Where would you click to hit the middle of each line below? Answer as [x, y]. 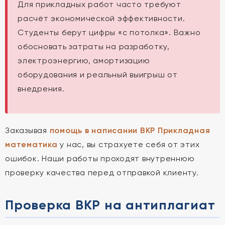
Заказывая [27, 130]
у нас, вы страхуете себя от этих [129, 144]
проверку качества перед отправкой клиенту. [102, 173]
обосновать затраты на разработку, [94, 46]
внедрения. [41, 89]
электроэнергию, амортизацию [84, 61]
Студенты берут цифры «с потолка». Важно [109, 32]
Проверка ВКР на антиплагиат [110, 205]
